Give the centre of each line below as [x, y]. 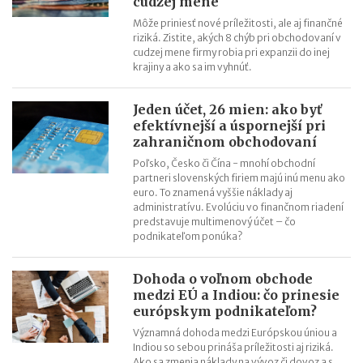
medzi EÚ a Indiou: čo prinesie [237, 295]
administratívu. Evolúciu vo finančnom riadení [239, 207]
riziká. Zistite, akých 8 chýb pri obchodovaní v [237, 38]
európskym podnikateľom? [225, 312]
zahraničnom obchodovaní [225, 142]
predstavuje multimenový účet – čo [215, 222]
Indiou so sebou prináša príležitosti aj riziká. [234, 348]
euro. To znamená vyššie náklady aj [213, 193]
